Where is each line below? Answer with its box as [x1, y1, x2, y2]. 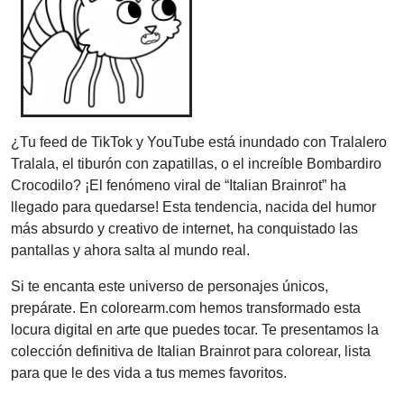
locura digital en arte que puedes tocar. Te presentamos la [11, 321, 379, 337]
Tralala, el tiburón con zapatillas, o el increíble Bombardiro [11, 155, 381, 171]
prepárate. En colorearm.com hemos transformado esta [11, 299, 361, 316]
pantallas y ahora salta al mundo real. [11, 242, 250, 258]
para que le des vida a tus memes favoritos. [11, 364, 287, 381]
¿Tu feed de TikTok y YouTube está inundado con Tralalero [11, 133, 387, 150]
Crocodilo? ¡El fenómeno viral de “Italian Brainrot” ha [11, 177, 346, 193]
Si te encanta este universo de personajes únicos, [11, 278, 328, 294]
